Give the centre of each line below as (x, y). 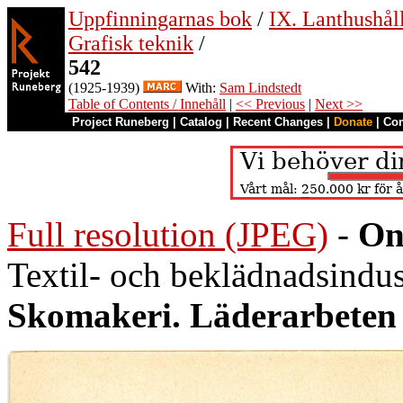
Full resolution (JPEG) (168, 234)
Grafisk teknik (131, 43)
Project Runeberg (121, 122)
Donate (353, 122)
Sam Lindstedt (260, 88)
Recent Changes (278, 122)
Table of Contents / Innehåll (147, 104)
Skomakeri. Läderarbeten (202, 315)
